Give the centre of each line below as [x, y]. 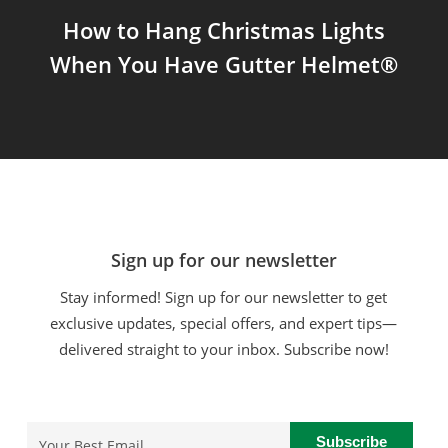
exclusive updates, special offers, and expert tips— [224, 323]
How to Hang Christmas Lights [223, 30]
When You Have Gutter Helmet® [223, 64]
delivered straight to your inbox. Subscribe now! [223, 349]
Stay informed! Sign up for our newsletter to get [224, 297]
